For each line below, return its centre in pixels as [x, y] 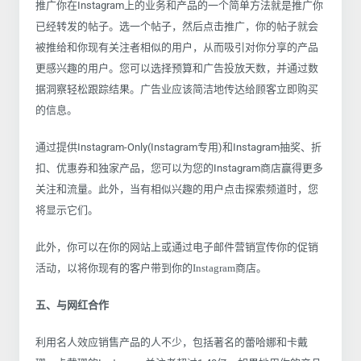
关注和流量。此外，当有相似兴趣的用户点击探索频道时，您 [177, 189]
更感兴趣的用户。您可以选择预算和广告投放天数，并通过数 [177, 68]
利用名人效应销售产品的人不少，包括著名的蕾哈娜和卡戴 [172, 342]
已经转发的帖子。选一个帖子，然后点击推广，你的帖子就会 [177, 26]
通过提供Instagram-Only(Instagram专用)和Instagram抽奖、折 [178, 147]
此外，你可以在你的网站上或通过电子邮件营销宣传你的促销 [177, 247]
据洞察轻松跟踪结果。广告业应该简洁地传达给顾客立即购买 [177, 89]
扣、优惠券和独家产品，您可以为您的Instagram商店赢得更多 [179, 168]
